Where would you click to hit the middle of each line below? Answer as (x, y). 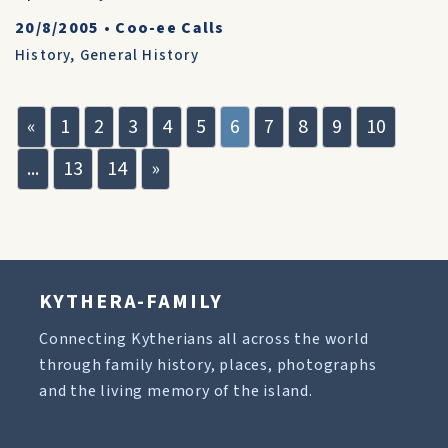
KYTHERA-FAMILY (131, 302)
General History (139, 55)
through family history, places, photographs (208, 365)
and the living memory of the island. (176, 391)
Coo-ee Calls (170, 28)
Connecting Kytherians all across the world (204, 339)
